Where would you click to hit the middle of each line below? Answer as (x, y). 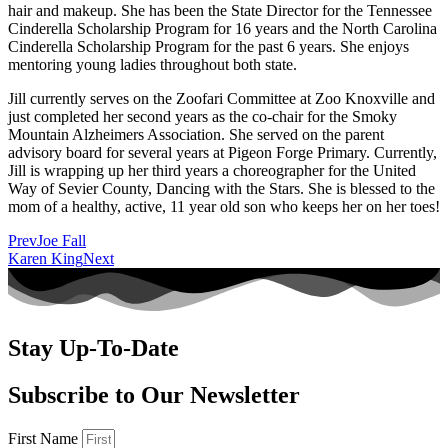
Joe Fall (61, 240)
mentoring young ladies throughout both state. (152, 64)
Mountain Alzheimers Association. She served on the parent (196, 134)
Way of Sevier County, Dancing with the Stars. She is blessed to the (221, 188)
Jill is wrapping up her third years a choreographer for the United (212, 170)
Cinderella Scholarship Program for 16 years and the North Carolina (222, 28)
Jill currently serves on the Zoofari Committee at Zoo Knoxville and (221, 98)
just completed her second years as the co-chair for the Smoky (202, 116)
